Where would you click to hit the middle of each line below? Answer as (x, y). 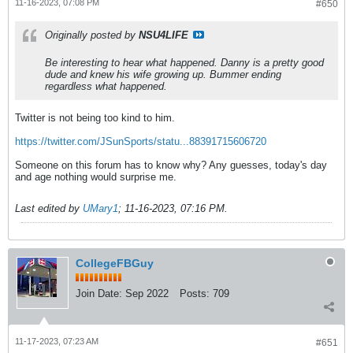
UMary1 (100, 208)
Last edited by (49, 208)
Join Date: (99, 293)
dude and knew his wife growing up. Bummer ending (163, 74)
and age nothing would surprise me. (96, 176)
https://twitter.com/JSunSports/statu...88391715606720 (141, 141)
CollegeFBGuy (115, 263)
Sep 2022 (147, 293)
